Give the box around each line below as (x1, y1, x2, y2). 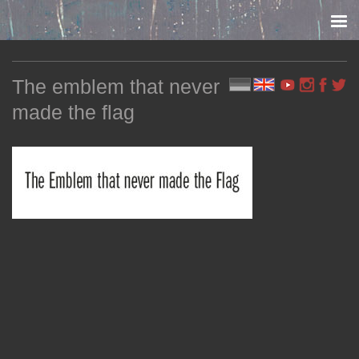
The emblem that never (12, 75, 220, 98)
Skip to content (22, 15, 114, 29)
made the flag (12, 101, 135, 123)
